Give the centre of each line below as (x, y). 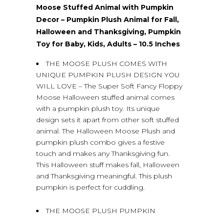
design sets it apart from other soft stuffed (108, 120)
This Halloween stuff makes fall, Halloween (108, 164)
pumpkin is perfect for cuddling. (90, 187)
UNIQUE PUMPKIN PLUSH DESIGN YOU (108, 75)
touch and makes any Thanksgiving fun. (103, 153)
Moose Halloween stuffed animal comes (105, 97)
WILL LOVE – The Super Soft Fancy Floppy (109, 86)
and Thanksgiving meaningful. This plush (104, 176)
